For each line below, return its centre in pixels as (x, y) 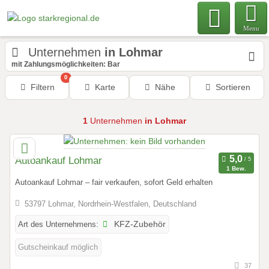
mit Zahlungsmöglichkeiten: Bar (66, 64)
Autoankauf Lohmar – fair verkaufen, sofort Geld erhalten (114, 183)
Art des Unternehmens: (58, 224)
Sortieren (233, 87)
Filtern (43, 87)
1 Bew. (236, 168)
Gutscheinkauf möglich (58, 247)
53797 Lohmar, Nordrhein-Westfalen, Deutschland (110, 204)
